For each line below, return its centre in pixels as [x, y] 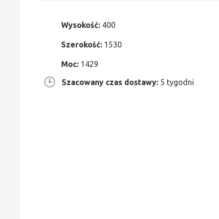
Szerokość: [83, 44]
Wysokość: [82, 25]
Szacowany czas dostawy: [110, 82]
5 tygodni [176, 82]
